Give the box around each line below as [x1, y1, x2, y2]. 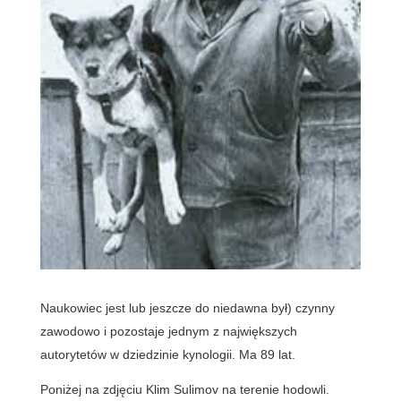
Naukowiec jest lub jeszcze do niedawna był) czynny [39, 300, 335, 315]
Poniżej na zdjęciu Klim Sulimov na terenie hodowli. [39, 381, 329, 397]
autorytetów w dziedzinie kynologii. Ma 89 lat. [39, 346, 295, 362]
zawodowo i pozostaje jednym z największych [39, 323, 297, 338]
